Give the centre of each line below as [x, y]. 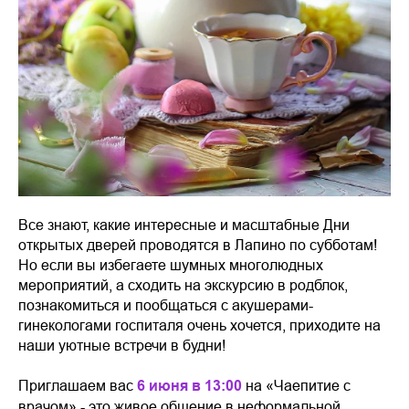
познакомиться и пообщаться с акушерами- [166, 305]
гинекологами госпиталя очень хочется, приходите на [199, 325]
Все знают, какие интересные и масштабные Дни [184, 225]
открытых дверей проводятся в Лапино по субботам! [198, 245]
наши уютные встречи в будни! [122, 345]
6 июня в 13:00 [189, 386]
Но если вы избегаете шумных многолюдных [171, 265]
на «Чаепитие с [296, 385]
